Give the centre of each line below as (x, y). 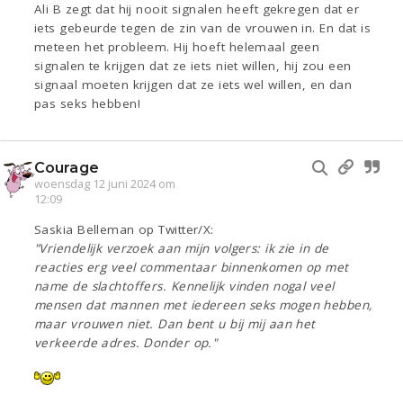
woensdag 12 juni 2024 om (105, 184)
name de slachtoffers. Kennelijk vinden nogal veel (184, 287)
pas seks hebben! (88, 104)
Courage (67, 168)
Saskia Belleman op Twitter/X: (124, 230)
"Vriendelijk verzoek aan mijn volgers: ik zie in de (182, 249)
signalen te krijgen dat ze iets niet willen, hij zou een (193, 66)
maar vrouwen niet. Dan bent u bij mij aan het (175, 324)
